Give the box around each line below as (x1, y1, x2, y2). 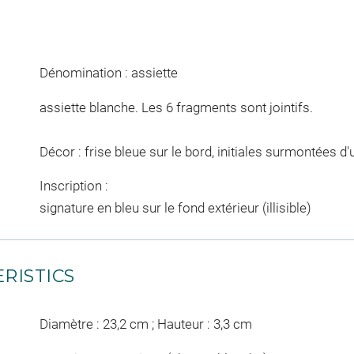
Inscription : (39, 178, 108, 194)
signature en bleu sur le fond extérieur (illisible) (39, 200, 311, 217)
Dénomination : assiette (39, 65, 178, 81)
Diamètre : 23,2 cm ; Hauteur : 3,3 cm (39, 316, 252, 333)
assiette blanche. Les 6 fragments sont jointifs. (39, 99, 313, 115)
